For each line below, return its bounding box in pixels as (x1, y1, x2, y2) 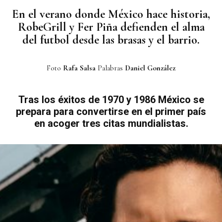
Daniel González (125, 63, 175, 73)
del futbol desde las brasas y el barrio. (22, 33, 200, 48)
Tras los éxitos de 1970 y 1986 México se (18, 94, 204, 106)
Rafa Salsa (63, 63, 96, 73)
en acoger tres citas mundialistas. (34, 117, 188, 130)
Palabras (96, 63, 125, 73)
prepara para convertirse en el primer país (16, 106, 206, 118)
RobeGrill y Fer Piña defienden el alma (17, 20, 205, 35)
